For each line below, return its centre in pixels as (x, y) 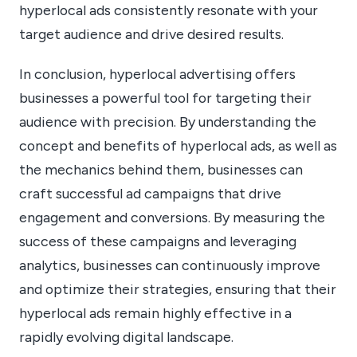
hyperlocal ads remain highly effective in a (155, 313)
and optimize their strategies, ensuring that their (178, 289)
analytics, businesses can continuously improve (170, 265)
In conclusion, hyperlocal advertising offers (157, 74)
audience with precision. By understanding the (168, 122)
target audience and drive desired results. (151, 33)
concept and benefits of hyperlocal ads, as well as (178, 146)
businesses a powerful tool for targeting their (165, 98)
